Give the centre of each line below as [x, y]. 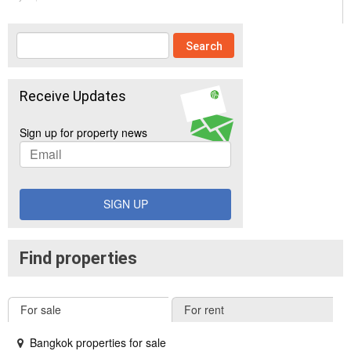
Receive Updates [73, 96]
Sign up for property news [83, 132]
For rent [204, 309]
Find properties [78, 258]
